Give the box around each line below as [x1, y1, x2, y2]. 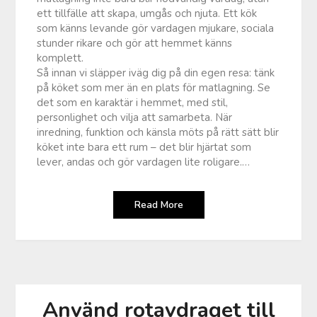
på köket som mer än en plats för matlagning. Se [37, 80, 271, 95]
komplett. [37, 50, 84, 65]
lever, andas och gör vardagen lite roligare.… [37, 154, 250, 169]
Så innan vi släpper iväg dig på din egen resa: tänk [37, 65, 275, 80]
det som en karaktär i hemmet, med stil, [37, 95, 229, 110]
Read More [134, 197, 183, 212]
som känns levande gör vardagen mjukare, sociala [37, 21, 275, 35]
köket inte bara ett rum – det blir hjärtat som [37, 139, 252, 154]
